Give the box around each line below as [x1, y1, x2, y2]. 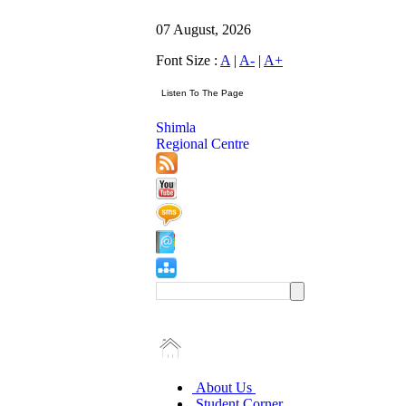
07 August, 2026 [156, 22, 251, 37]
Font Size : [156, 53, 220, 68]
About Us [192, 380, 256, 395]
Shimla [156, 120, 196, 135]
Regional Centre [156, 136, 249, 151]
